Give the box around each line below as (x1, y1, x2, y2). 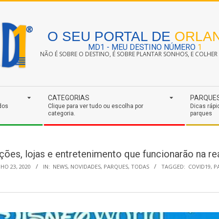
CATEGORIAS (48, 94, 89, 102)
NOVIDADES (70, 163, 101, 170)
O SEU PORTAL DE (47, 29, 175, 44)
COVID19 (188, 163, 211, 170)
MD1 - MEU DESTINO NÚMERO (88, 43, 197, 52)
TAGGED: (161, 163, 185, 170)
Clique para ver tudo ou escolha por (48, 103, 143, 109)
